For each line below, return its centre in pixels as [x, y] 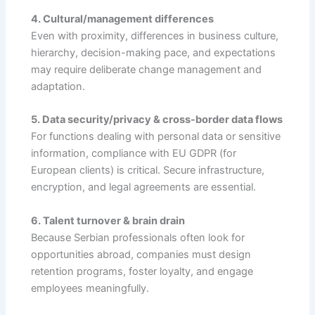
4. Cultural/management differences [123, 19]
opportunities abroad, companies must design [141, 254]
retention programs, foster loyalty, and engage [142, 271]
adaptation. [58, 87]
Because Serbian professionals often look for [138, 237]
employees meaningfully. [90, 288]
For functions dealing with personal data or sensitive [156, 137]
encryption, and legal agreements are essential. [144, 187]
